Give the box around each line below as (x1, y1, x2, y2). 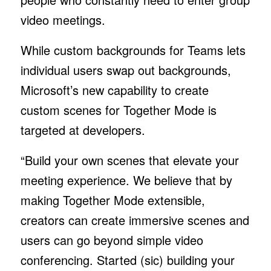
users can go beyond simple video (20, 230, 203, 249)
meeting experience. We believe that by (20, 171, 232, 189)
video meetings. (20, 10, 113, 28)
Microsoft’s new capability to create (20, 80, 209, 99)
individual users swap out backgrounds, (20, 60, 231, 79)
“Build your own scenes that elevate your (20, 151, 239, 169)
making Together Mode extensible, (20, 191, 205, 209)
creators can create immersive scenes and (20, 211, 249, 229)
